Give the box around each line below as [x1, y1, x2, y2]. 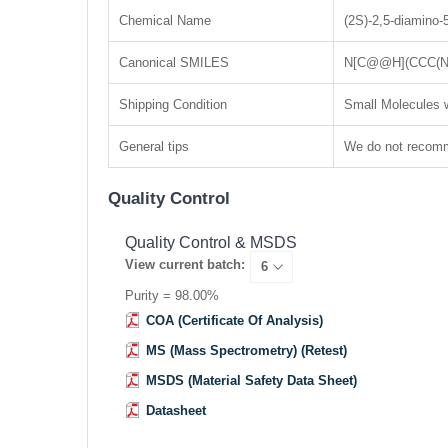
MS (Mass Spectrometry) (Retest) [145, 343, 347, 358]
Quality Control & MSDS [124, 234, 297, 251]
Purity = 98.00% [124, 288, 219, 303]
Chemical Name [119, 13, 211, 28]
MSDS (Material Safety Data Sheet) [145, 373, 357, 388]
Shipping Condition [119, 97, 227, 112]
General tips [119, 139, 189, 154]
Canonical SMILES [119, 55, 229, 70]
